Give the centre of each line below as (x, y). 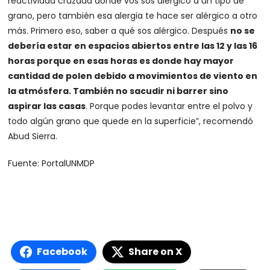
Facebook (62, 252)
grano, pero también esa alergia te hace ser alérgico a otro (133, 16)
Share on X (155, 252)
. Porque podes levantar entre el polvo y (169, 106)
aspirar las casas (47, 106)
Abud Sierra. (33, 136)
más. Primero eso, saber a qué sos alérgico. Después (119, 31)
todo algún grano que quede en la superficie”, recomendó (131, 121)
